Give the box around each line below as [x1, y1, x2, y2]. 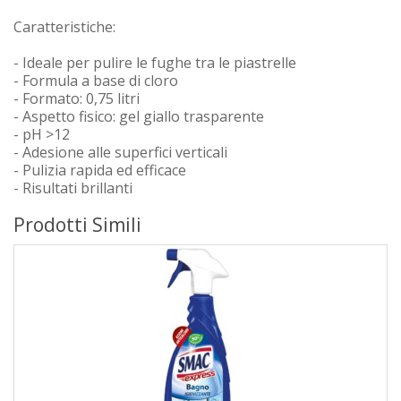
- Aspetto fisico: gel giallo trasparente [13, 107, 264, 126]
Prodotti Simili [13, 212, 141, 237]
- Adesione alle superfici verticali [13, 142, 227, 162]
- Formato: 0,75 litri [13, 89, 140, 108]
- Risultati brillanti [13, 178, 132, 198]
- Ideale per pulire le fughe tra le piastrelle [13, 53, 296, 73]
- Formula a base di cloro [13, 71, 178, 90]
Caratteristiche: [13, 17, 115, 37]
